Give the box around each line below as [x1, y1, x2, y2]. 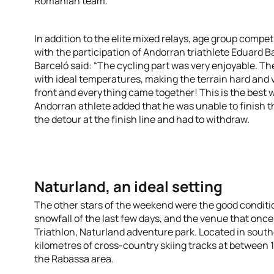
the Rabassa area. [34, 252, 114, 265]
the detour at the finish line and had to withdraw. [34, 113, 250, 126]
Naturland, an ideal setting [34, 176, 223, 196]
